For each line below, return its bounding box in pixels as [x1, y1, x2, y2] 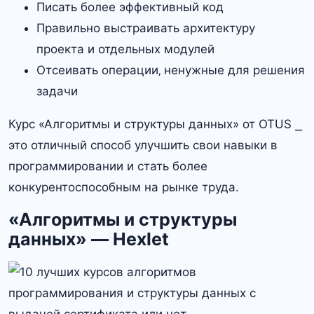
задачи [36, 84, 78, 99]
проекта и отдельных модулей [36, 42, 214, 57]
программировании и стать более [8, 159, 207, 174]
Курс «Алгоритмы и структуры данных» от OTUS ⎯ [8, 117, 302, 132]
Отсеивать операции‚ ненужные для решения [36, 63, 305, 78]
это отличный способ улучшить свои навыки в [8, 138, 278, 153]
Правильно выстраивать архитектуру [36, 21, 255, 36]
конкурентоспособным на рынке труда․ [8, 180, 239, 195]
